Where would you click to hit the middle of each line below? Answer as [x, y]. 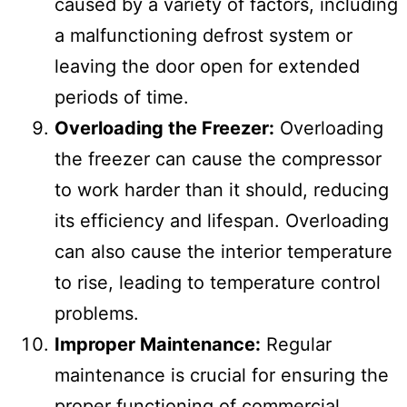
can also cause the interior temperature [223, 251]
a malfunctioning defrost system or [203, 35]
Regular [296, 344]
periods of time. [122, 97]
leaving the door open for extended [207, 66]
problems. [97, 313]
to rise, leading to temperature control [218, 282]
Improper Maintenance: [158, 344]
